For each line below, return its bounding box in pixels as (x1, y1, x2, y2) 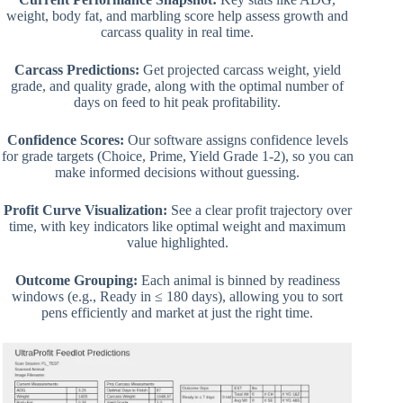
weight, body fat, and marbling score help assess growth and (6, 8, 349, 24)
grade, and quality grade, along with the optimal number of (11, 78, 345, 94)
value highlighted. (126, 235, 228, 251)
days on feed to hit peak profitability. (74, 94, 282, 111)
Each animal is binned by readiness (137, 273, 340, 289)
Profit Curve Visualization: (3, 202, 167, 219)
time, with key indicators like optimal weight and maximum (9, 219, 346, 235)
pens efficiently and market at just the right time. (41, 305, 314, 321)
